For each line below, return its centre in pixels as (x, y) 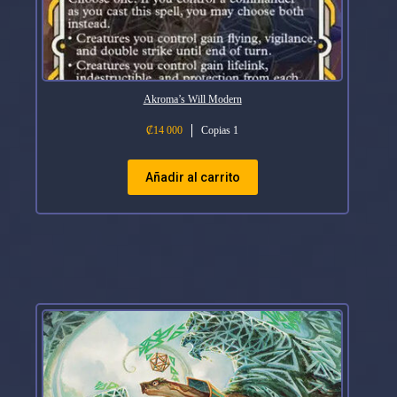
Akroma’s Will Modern (192, 99)
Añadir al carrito (192, 177)
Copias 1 (220, 130)
